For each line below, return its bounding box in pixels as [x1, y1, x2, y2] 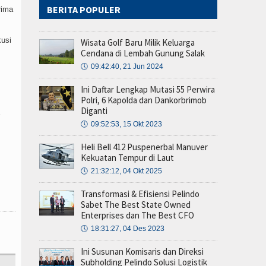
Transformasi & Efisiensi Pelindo [81, 188, 199, 199]
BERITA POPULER [47, 3, 121, 15]
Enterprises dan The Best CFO [81, 209, 194, 221]
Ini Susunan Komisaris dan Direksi [81, 245, 204, 257]
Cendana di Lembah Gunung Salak [81, 47, 205, 59]
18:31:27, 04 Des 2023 [91, 224, 164, 233]
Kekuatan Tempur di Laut [81, 151, 174, 163]
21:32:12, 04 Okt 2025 [91, 166, 162, 175]
